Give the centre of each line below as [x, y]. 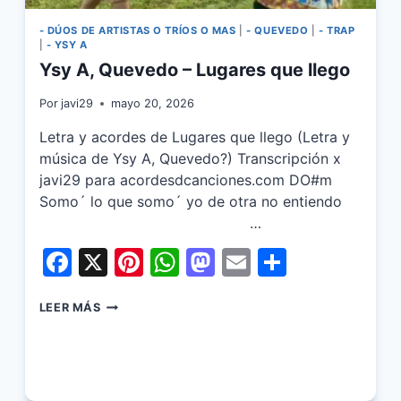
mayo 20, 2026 [152, 104]
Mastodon [282, 262]
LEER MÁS [70, 308]
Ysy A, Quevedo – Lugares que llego [194, 70]
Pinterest [204, 262]
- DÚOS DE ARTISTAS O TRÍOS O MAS [137, 30]
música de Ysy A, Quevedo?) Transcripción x [190, 159]
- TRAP [337, 30]
